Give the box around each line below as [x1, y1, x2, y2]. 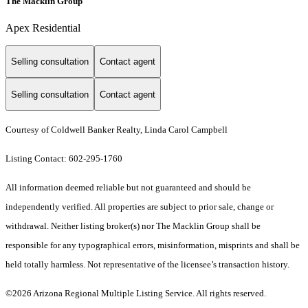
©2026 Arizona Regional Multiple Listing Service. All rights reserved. [5, 288, 266, 299]
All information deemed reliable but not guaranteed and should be [5, 182, 251, 193]
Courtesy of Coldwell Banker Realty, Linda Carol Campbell [5, 124, 228, 135]
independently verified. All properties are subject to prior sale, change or [5, 201, 274, 212]
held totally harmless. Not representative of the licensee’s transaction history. [5, 259, 291, 270]
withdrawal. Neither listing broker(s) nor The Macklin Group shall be [5, 221, 261, 232]
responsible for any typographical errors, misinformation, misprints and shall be [5, 240, 300, 251]
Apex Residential [5, 21, 80, 34]
